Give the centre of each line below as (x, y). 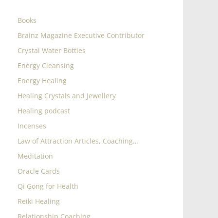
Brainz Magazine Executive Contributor (81, 35)
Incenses (32, 126)
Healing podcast (44, 110)
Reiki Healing (39, 201)
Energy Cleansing (46, 65)
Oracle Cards (39, 171)
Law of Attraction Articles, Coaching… (78, 141)
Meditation (35, 156)
